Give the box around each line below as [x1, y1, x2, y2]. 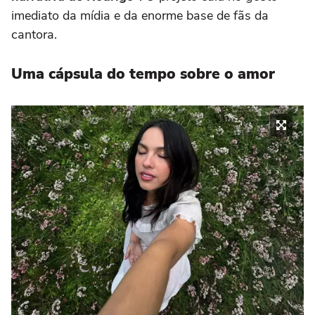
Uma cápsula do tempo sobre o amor [11, 63, 275, 84]
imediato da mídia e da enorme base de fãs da [11, 6, 269, 24]
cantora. [11, 25, 57, 43]
